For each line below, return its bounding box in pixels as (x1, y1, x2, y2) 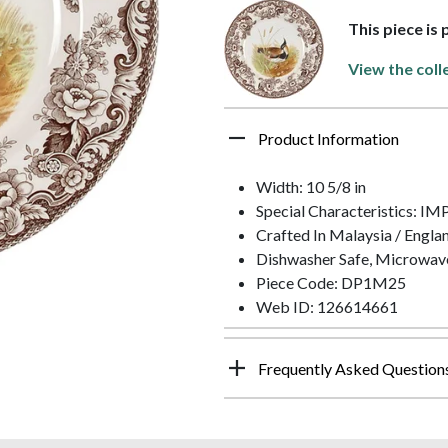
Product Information (258, 129, 399, 149)
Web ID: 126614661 (256, 297, 398, 317)
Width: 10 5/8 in (256, 177, 366, 197)
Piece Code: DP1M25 (256, 273, 406, 293)
